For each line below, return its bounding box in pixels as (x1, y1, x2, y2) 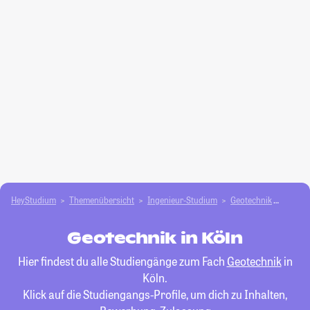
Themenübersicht (69, 194, 134, 206)
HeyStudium (11, 194, 56, 206)
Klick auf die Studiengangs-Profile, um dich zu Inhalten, (23, 287, 287, 302)
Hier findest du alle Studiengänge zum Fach (17, 254, 227, 268)
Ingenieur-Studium (147, 194, 217, 206)
